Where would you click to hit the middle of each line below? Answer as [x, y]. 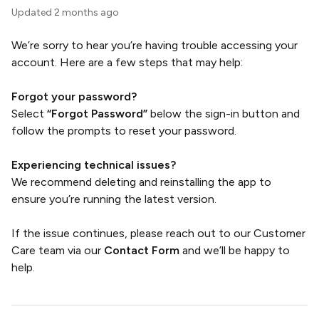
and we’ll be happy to [235, 250]
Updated [35, 12]
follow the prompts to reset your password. [124, 131]
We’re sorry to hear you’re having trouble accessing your [155, 45]
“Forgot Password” [97, 114]
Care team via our [58, 250]
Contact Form [142, 250]
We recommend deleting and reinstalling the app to [141, 182]
